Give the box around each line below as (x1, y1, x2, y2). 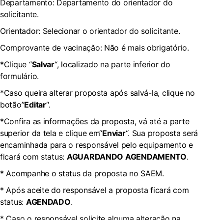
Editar (24, 100, 46, 110)
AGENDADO (26, 197, 71, 207)
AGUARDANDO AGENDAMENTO (66, 152, 187, 162)
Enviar (102, 128, 126, 138)
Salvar (31, 59, 55, 69)
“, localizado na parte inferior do (54, 59, 170, 69)
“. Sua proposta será (125, 128, 198, 138)
